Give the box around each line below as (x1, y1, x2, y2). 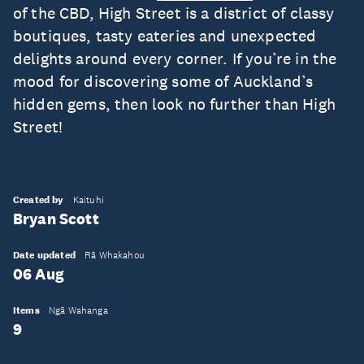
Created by (13, 193, 64, 206)
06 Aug (13, 265, 64, 284)
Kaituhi (72, 193, 104, 206)
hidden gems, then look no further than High (13, 94, 336, 114)
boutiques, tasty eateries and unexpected (13, 26, 317, 45)
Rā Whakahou (84, 249, 145, 262)
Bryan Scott (13, 210, 99, 228)
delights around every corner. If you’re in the (13, 49, 337, 68)
